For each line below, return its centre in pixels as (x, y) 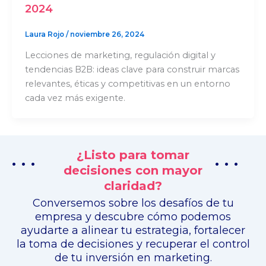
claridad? (133, 186)
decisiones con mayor (133, 170)
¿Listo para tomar (133, 155)
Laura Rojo (45, 34)
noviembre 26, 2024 (107, 34)
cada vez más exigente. (75, 98)
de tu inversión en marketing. (133, 257)
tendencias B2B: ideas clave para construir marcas (132, 70)
